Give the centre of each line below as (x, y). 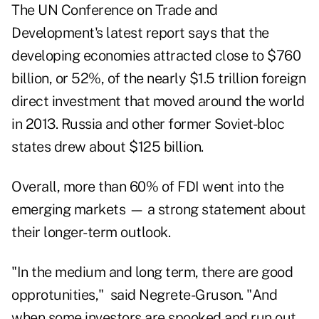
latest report (147, 33)
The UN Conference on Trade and (114, 10)
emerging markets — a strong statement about (159, 210)
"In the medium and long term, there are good (152, 272)
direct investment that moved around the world (158, 101)
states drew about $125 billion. (108, 147)
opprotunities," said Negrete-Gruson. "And (144, 295)
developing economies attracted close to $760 (156, 56)
